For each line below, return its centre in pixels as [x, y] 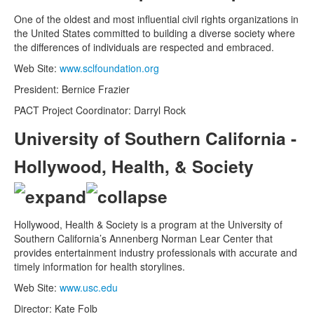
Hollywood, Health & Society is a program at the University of [148, 225]
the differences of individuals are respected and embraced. [144, 47]
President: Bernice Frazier [72, 89]
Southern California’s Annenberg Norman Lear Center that [143, 239]
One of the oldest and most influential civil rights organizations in [156, 19]
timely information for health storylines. [100, 267]
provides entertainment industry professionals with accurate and [156, 253]
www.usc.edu [89, 288]
